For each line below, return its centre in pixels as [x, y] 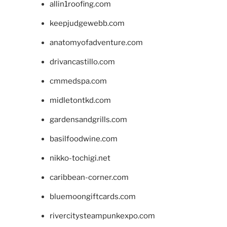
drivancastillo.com [82, 62]
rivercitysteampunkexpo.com [102, 216]
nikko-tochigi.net [80, 158]
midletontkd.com [80, 100]
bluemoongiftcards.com [92, 196]
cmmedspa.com [78, 81]
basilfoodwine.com [83, 139]
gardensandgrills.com [88, 119]
